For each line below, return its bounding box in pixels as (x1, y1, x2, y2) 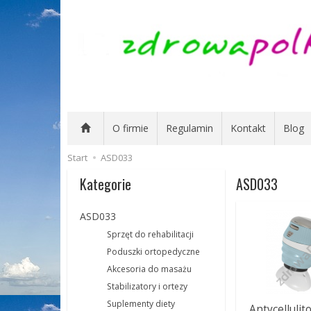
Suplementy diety (107, 298, 175, 310)
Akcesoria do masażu (107, 263, 192, 275)
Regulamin (166, 121, 213, 135)
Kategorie (80, 174, 131, 194)
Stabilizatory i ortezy (107, 280, 187, 292)
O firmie (112, 121, 149, 135)
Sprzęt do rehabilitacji (107, 228, 194, 240)
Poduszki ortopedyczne (107, 246, 200, 258)
